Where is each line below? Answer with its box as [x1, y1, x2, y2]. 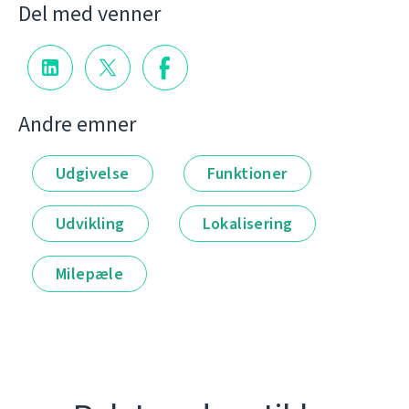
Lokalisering [202, 212, 293, 235]
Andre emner [18, 109, 136, 139]
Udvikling [56, 212, 125, 235]
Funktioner [206, 162, 288, 184]
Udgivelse [56, 162, 130, 184]
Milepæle [56, 262, 124, 285]
